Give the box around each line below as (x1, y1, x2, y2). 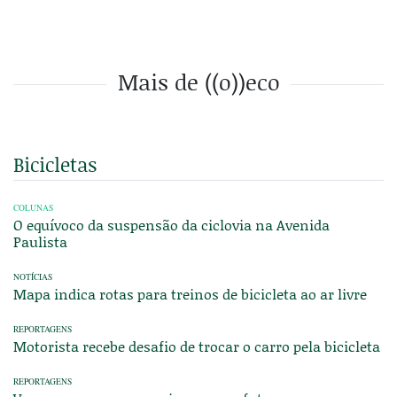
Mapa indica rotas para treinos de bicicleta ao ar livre (13, 284, 367, 305)
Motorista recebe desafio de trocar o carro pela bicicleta (13, 336, 380, 357)
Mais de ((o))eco (117, 66, 280, 98)
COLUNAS (13, 202, 53, 214)
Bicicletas (13, 151, 97, 179)
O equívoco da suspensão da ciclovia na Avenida (13, 214, 330, 236)
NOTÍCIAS (13, 271, 52, 284)
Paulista (13, 231, 67, 253)
